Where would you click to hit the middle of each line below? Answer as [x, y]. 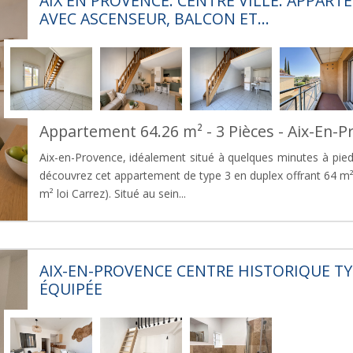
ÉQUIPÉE [71, 288]
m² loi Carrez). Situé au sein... [112, 193]
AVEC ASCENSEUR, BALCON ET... [154, 18]
